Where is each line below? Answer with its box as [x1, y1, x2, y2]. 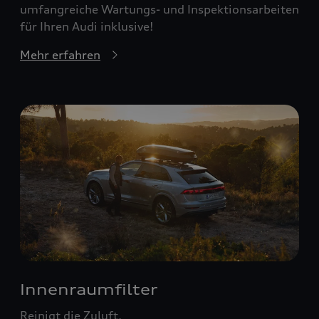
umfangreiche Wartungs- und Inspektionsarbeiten [20, 1, 299, 16]
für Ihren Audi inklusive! [20, 19, 154, 33]
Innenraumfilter [20, 281, 157, 299]
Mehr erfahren [20, 47, 100, 62]
